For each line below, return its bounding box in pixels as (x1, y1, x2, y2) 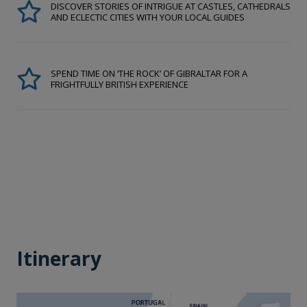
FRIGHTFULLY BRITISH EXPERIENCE (51, 77, 188, 90)
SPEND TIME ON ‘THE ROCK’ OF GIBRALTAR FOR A (51, 66, 247, 79)
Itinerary (16, 245, 101, 271)
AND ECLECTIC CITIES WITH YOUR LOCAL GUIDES (51, 10, 245, 23)
